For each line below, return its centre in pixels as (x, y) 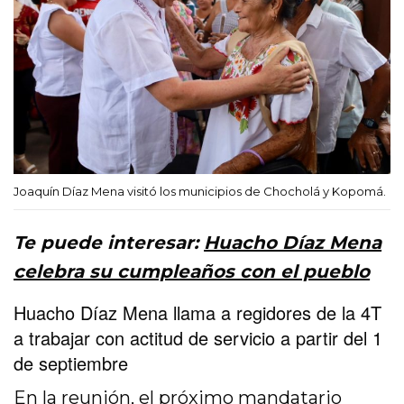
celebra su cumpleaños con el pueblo (192, 271)
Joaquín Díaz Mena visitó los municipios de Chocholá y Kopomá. (200, 191)
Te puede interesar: (109, 242)
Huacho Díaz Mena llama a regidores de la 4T (197, 312)
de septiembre (71, 363)
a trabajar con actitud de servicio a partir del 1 (198, 337)
